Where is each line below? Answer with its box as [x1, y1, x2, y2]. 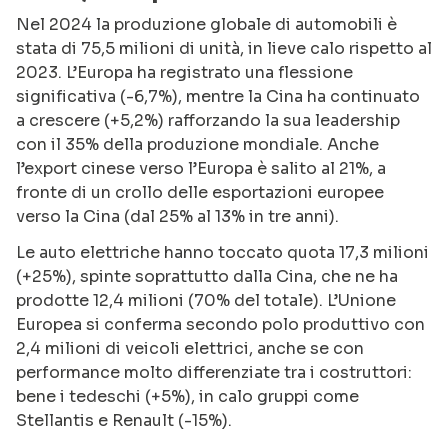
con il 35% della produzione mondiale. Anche [16, 133, 379, 155]
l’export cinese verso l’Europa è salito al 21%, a [16, 157, 386, 179]
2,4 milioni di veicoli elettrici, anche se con [16, 337, 364, 359]
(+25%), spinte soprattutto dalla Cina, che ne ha [16, 265, 398, 287]
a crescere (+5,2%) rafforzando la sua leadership [16, 109, 400, 131]
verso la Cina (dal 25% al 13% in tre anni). [16, 205, 339, 227]
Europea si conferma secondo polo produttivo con [16, 313, 425, 335]
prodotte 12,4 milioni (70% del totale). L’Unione [16, 289, 396, 311]
